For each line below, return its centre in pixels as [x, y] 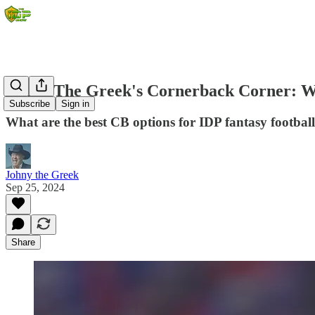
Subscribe [30, 104]
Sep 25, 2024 [35, 187]
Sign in [75, 104]
